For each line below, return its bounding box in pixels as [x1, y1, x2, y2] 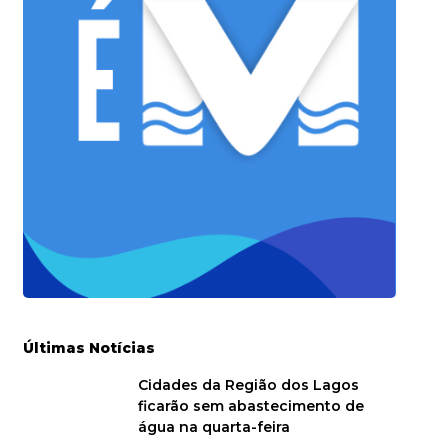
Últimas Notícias [22, 338, 155, 357]
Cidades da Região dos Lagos [137, 375, 359, 394]
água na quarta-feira [137, 417, 290, 436]
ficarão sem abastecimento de [137, 396, 364, 415]
